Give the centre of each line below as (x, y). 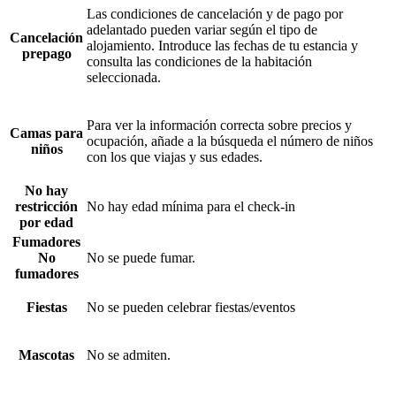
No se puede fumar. (141, 258)
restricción (46, 207)
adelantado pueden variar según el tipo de (202, 30)
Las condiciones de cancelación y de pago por (215, 14)
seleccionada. (124, 78)
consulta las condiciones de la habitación (199, 62)
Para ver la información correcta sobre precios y (219, 126)
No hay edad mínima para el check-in (191, 207)
